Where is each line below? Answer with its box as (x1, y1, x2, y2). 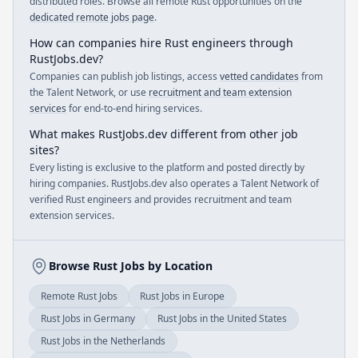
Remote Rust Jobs (41, 289, 117, 303)
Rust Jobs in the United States (157, 312, 287, 325)
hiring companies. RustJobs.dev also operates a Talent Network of (30, 177, 319, 190)
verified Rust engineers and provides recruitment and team (30, 193, 292, 206)
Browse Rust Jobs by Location (49, 258, 213, 273)
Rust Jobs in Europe (140, 289, 225, 303)
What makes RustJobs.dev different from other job (30, 126, 298, 141)
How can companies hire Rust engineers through (30, 35, 293, 50)
